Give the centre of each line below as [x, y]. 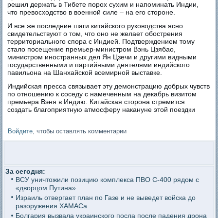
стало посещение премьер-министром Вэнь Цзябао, [92, 49]
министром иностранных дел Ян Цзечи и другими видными [102, 57]
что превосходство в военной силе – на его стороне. [91, 12]
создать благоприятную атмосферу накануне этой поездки [101, 109]
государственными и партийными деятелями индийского [99, 64]
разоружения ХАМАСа [51, 206]
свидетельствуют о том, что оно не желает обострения [95, 33]
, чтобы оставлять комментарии [80, 131]
